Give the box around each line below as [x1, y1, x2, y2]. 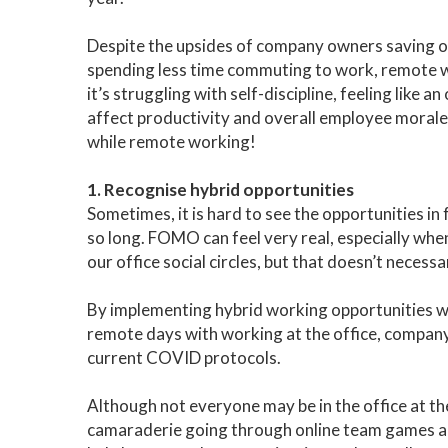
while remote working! [87, 131, 256, 152]
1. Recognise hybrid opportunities [87, 179, 354, 200]
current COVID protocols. [87, 347, 284, 368]
